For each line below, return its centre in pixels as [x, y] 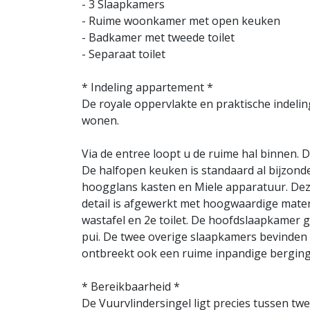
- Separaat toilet [124, 54]
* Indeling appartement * [147, 87]
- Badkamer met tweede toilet [158, 37]
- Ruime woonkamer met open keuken [181, 21]
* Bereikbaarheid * [131, 286]
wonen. [100, 120]
